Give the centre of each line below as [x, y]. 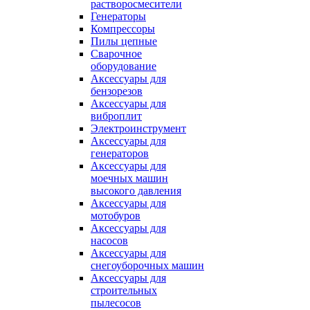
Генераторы [118, 16]
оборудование [124, 66]
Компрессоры [123, 29]
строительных [124, 290]
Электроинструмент [138, 128]
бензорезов [117, 91]
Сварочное [116, 54]
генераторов [120, 153]
